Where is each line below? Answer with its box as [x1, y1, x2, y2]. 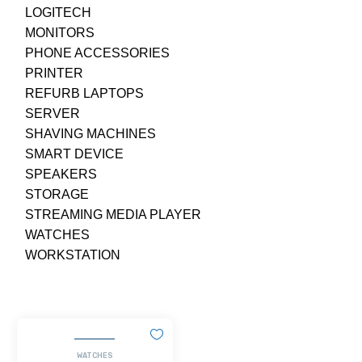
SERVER [25, 107, 80, 120]
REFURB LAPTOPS [25, 86, 144, 100]
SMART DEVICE [25, 147, 124, 161]
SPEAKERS [25, 167, 97, 181]
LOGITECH [25, 6, 91, 19]
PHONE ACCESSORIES [25, 46, 170, 60]
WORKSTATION [25, 248, 120, 262]
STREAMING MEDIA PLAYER [25, 208, 201, 221]
